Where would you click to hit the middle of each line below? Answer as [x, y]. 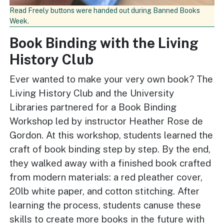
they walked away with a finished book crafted [110, 163]
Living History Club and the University [92, 93]
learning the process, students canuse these [105, 205]
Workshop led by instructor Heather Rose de [106, 121]
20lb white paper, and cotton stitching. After [105, 191]
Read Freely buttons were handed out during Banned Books [105, 11]
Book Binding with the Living [104, 43]
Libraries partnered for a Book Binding [93, 107]
